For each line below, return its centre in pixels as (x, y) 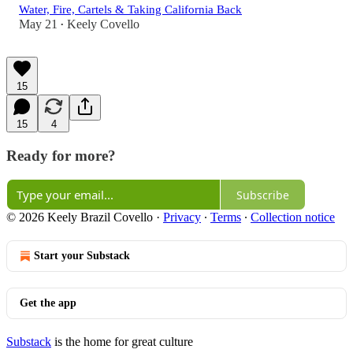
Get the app (48, 303)
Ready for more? (61, 155)
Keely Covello (103, 24)
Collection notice (293, 217)
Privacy (182, 217)
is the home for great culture (122, 342)
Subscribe (263, 195)
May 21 (38, 24)
